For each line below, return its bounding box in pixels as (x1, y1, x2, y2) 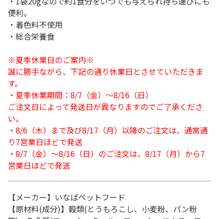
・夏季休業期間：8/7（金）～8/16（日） (8, 89, 153, 101)
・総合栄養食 (8, 30, 55, 42)
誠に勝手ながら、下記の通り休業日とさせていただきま (8, 66, 203, 77)
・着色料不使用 (8, 19, 63, 30)
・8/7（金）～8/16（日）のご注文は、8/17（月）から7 (8, 148, 205, 159)
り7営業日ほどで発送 (8, 136, 83, 148)
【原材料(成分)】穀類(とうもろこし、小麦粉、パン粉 (8, 203, 197, 215)
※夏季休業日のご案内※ (8, 54, 94, 66)
